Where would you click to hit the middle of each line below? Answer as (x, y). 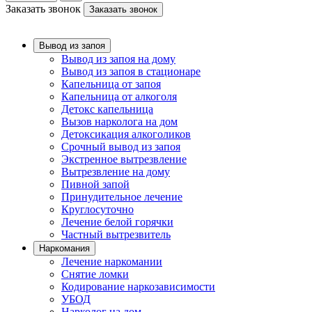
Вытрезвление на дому (116, 172)
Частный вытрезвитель (116, 234)
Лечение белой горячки (117, 222)
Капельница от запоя (111, 84)
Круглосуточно (97, 209)
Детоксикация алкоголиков (126, 134)
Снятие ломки (95, 274)
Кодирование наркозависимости (138, 287)
